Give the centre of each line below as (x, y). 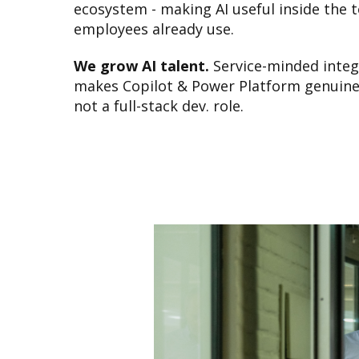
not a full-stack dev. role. (159, 106)
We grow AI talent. (141, 66)
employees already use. (154, 28)
